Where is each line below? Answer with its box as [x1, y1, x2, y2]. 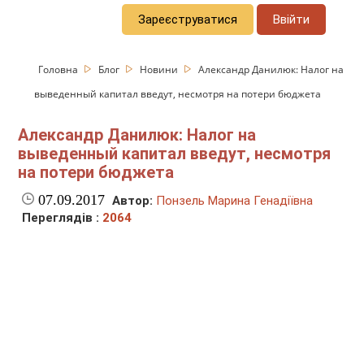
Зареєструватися [138, 11, 238, 27]
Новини [140, 62, 181, 76]
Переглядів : [22, 210, 103, 226]
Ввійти [273, 11, 310, 27]
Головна [38, 62, 81, 76]
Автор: [112, 193, 154, 209]
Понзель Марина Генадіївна [156, 193, 314, 209]
